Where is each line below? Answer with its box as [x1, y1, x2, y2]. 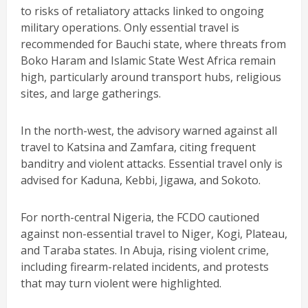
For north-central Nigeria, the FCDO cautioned [21, 209, 259, 225]
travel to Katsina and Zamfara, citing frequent [21, 139, 256, 155]
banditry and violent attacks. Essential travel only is [21, 155, 283, 171]
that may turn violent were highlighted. [21, 275, 221, 291]
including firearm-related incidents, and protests [21, 258, 269, 274]
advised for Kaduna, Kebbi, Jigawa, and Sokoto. [21, 172, 261, 188]
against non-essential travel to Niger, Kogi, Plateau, [21, 225, 287, 241]
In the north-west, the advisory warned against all [21, 122, 277, 138]
